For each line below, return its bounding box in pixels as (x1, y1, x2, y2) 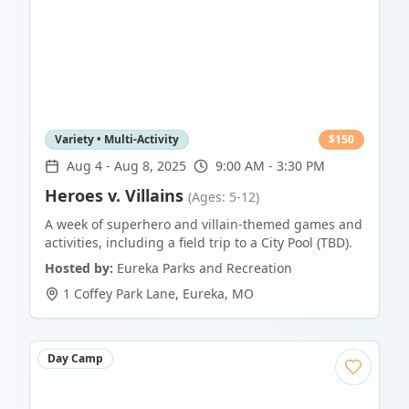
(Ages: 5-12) (188, 188, 259, 206)
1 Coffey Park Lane (63, 285, 175, 303)
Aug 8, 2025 (114, 157, 186, 175)
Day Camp (47, 351, 103, 367)
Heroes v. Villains (45, 184, 184, 207)
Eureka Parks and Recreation (117, 259, 292, 278)
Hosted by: (45, 259, 113, 278)
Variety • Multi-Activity (55, 131, 179, 148)
